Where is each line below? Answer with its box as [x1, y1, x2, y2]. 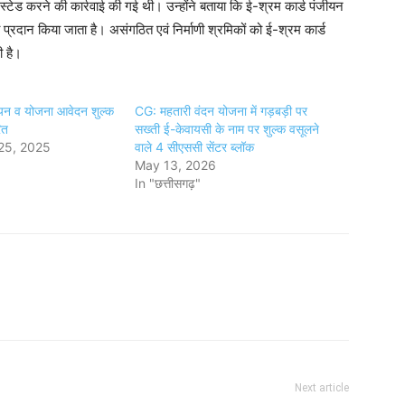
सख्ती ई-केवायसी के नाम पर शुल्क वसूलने [135, 121, 320, 137]
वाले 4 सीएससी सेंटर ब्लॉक [135, 139, 255, 155]
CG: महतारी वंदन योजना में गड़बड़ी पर [135, 103, 308, 119]
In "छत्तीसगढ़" [135, 175, 202, 192]
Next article [295, 381, 349, 395]
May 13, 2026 [135, 157, 217, 174]
